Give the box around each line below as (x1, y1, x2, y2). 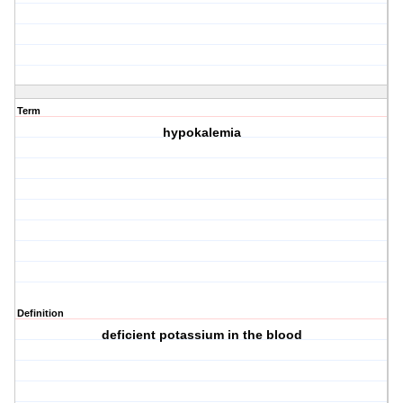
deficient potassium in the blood (101, 327, 302, 343)
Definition (17, 308, 64, 319)
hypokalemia (162, 125, 241, 140)
